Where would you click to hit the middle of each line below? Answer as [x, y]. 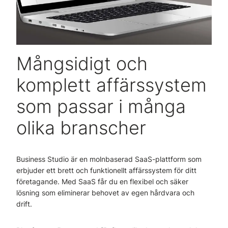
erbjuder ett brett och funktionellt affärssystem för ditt [106, 170]
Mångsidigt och [82, 64]
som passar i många [101, 106]
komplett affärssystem [111, 85]
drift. [24, 204]
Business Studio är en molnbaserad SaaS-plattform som [109, 159]
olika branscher [81, 128]
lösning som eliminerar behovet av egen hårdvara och [105, 193]
